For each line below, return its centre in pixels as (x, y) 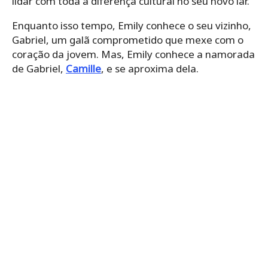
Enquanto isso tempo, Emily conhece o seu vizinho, (132, 25)
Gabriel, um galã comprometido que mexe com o (128, 39)
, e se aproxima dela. (150, 68)
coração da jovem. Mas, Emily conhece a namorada (133, 54)
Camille (83, 68)
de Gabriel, (39, 68)
